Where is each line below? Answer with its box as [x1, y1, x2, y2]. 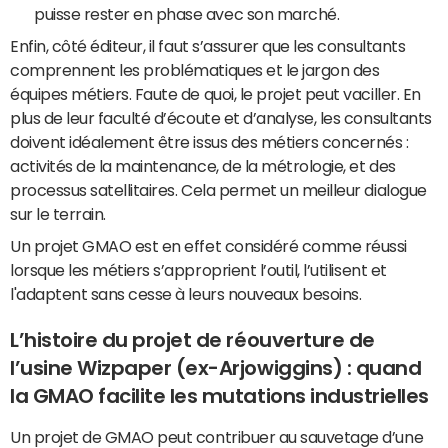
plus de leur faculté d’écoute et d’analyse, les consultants [10, 110, 432, 126]
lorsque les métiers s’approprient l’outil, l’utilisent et [10, 262, 387, 278]
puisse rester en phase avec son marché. [34, 6, 340, 22]
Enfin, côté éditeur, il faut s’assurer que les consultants [10, 38, 406, 54]
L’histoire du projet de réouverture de [10, 330, 375, 350]
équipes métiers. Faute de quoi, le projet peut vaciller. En [10, 86, 421, 102]
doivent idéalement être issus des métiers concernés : [10, 134, 409, 150]
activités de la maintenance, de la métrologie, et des [10, 158, 396, 174]
